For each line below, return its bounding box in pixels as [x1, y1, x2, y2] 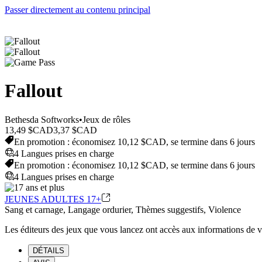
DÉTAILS [33, 246, 64, 255]
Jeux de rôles [82, 114, 130, 125]
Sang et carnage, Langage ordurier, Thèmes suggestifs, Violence [5, 204, 241, 215]
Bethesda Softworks [5, 114, 79, 125]
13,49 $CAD [5, 125, 53, 135]
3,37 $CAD [53, 125, 97, 135]
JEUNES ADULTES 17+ [5, 194, 101, 204]
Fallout [5, 80, 63, 102]
